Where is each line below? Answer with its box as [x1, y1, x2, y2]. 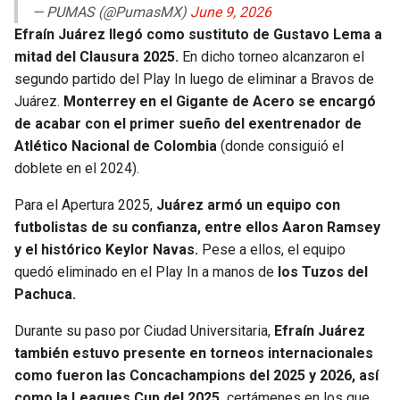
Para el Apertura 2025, [14, 196, 156, 214]
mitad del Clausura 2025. [14, 48, 179, 66]
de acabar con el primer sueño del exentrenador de [14, 115, 362, 133]
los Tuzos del [278, 263, 368, 281]
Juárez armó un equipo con [156, 196, 340, 214]
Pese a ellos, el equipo [202, 241, 346, 259]
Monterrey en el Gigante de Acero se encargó [63, 93, 376, 111]
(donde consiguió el [217, 137, 344, 155]
